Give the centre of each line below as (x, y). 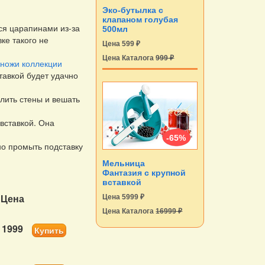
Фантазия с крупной (144, 173)
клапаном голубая (140, 20)
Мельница (124, 164)
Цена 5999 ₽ (124, 197)
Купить (49, 230)
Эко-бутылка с (133, 10)
